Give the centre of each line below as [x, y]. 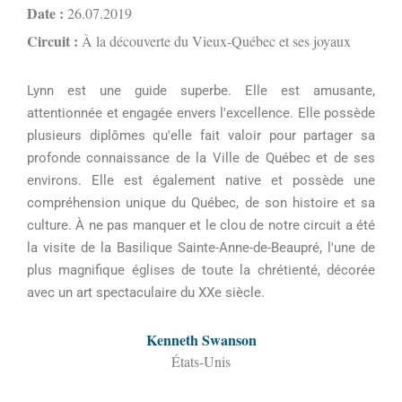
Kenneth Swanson [201, 340]
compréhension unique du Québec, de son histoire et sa [201, 203]
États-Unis [201, 361]
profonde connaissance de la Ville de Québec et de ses [201, 158]
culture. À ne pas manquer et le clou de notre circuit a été [201, 225]
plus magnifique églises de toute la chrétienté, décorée [201, 270]
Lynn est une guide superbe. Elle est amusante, [201, 91]
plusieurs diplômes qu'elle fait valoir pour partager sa [201, 135]
